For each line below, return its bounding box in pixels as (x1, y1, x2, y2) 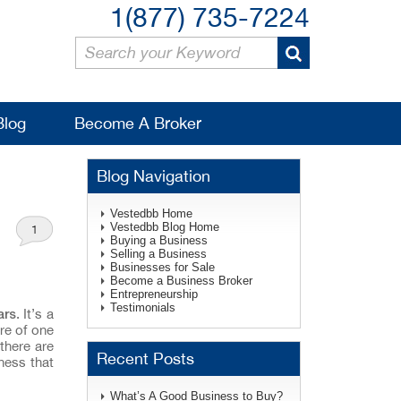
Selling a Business (109, 247, 207, 260)
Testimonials (109, 301, 175, 314)
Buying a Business (109, 234, 208, 247)
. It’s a (15, 305, 54, 321)
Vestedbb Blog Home (109, 220, 219, 234)
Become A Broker (73, 114, 201, 132)
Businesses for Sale (109, 260, 215, 274)
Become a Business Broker (109, 274, 252, 287)
